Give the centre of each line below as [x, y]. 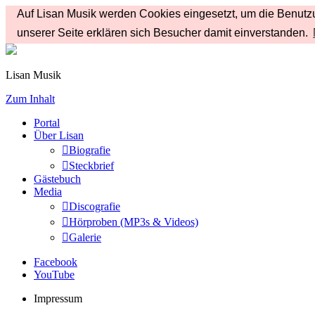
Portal [47, 123]
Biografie [90, 150]
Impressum [58, 298]
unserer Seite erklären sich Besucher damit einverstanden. [164, 33]
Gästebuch [57, 179]
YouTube [54, 275]
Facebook [56, 262]
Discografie [95, 206]
